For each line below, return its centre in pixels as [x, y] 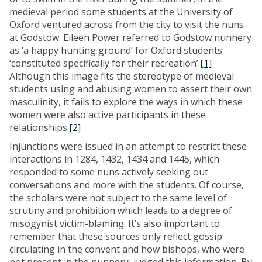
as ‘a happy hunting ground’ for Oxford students [116, 50]
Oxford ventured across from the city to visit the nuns [127, 25]
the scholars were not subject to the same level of [118, 198]
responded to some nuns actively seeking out [109, 172]
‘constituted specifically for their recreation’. [105, 63]
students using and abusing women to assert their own [131, 89]
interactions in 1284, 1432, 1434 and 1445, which [114, 159]
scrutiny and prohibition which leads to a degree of [121, 211]
